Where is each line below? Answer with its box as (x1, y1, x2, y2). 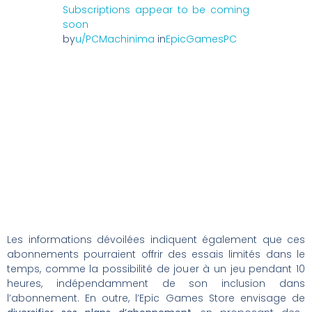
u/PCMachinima (75, 32, 155, 47)
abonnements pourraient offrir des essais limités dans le (7, 247, 305, 262)
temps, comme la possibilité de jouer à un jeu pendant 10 (7, 262, 305, 276)
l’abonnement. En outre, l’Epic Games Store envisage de (7, 291, 305, 306)
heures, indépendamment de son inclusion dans (7, 276, 305, 291)
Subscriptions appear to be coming (63, 3, 249, 17)
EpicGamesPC (166, 32, 237, 47)
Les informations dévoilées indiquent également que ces (7, 233, 305, 247)
